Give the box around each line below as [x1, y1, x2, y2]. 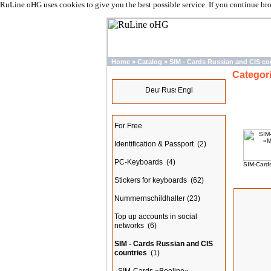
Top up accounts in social [114, 212, 197, 221]
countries [114, 249, 147, 257]
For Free [114, 122, 142, 130]
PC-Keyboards [114, 158, 165, 166]
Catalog [137, 58, 162, 65]
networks [114, 221, 146, 230]
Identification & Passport [114, 140, 195, 148]
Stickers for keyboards [114, 176, 189, 184]
